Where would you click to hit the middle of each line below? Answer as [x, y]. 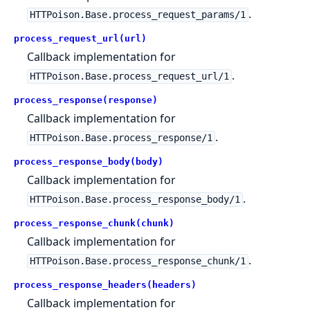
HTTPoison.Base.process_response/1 [121, 138]
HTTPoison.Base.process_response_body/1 [135, 200]
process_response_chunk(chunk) [94, 224]
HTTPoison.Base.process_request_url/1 [129, 76]
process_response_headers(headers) [105, 285]
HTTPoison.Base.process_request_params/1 [137, 15]
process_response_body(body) [89, 162]
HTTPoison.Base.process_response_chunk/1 [137, 261]
